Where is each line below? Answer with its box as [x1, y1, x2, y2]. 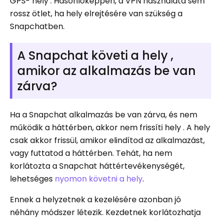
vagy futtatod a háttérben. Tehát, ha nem [10, 147, 172, 159]
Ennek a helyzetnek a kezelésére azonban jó [10, 194, 181, 206]
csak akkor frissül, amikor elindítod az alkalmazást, [10, 135, 205, 147]
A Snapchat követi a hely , [17, 47, 173, 64]
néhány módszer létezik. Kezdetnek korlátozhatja [10, 207, 201, 219]
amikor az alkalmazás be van [17, 63, 196, 79]
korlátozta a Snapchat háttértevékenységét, [10, 160, 184, 172]
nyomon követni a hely [55, 173, 143, 185]
